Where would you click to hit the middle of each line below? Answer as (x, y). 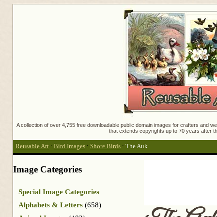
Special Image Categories (59, 192)
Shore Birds (105, 147)
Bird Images (70, 147)
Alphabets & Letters (51, 205)
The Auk (137, 147)
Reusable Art (32, 147)
